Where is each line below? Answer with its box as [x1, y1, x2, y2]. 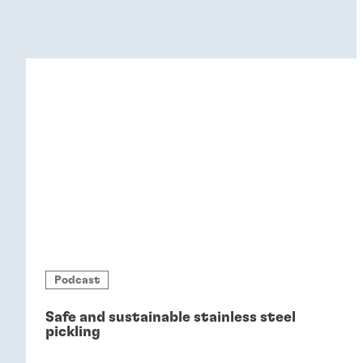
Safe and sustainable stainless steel [45, 310, 296, 326]
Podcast [53, 274, 100, 286]
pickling [45, 325, 100, 340]
